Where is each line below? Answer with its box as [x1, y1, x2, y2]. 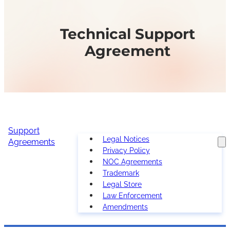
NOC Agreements [103, 158, 162, 166]
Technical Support [60, 25, 195, 43]
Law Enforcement [103, 191, 162, 200]
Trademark [103, 169, 139, 178]
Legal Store [103, 180, 142, 189]
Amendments [103, 203, 148, 212]
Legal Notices [103, 135, 149, 144]
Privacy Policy [103, 146, 150, 155]
